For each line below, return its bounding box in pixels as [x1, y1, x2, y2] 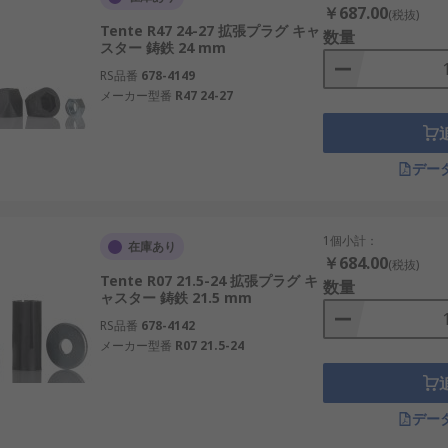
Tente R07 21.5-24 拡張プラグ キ [99, 271, 318, 290]
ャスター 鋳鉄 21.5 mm [99, 288, 252, 307]
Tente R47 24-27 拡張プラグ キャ [99, 21, 320, 40]
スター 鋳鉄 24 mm [99, 38, 226, 57]
